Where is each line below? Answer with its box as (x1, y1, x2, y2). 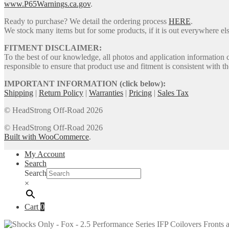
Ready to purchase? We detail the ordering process (4, 16, 169, 26)
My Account (25, 149, 65, 158)
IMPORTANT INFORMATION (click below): (4, 79, 166, 88)
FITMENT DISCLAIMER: (4, 43, 102, 52)
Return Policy (39, 88, 83, 97)
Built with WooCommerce (4, 132, 89, 141)
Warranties (89, 88, 123, 97)
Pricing (129, 88, 152, 97)
